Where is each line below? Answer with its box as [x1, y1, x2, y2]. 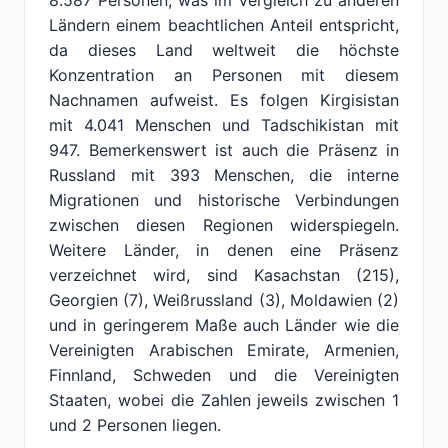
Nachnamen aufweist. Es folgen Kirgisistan [49, 90, 399, 110]
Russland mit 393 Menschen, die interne [49, 165, 399, 185]
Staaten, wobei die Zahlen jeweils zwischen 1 [49, 390, 399, 410]
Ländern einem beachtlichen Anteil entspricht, [49, 15, 399, 35]
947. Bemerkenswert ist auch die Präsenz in [49, 140, 399, 160]
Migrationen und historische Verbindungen [49, 190, 399, 210]
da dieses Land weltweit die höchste [49, 40, 399, 60]
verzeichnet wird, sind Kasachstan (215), [49, 265, 399, 285]
